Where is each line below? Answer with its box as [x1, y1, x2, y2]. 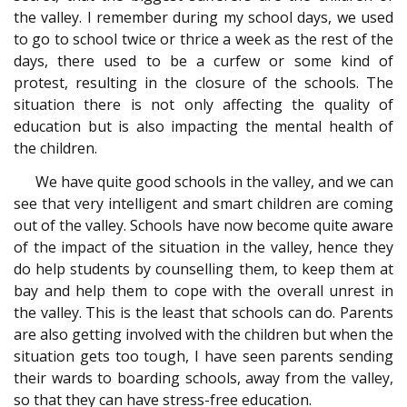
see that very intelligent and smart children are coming [14, 193, 393, 213]
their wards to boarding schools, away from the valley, [14, 367, 393, 388]
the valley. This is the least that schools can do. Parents [14, 302, 393, 323]
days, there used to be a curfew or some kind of [14, 51, 393, 72]
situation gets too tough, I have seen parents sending [14, 345, 393, 366]
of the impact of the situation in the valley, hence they [14, 236, 393, 257]
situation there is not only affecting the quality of [14, 94, 393, 115]
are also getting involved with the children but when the [14, 323, 393, 344]
